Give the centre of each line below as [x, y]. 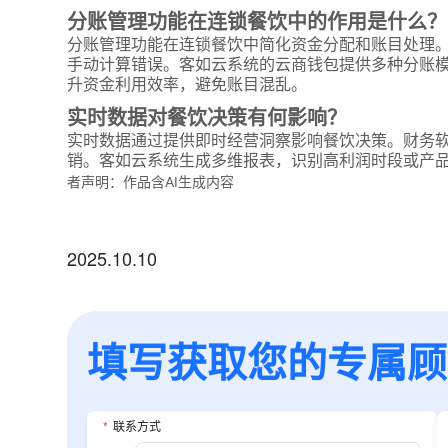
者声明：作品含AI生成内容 [151, 181]
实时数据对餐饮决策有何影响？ [207, 116]
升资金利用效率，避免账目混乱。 [187, 83]
